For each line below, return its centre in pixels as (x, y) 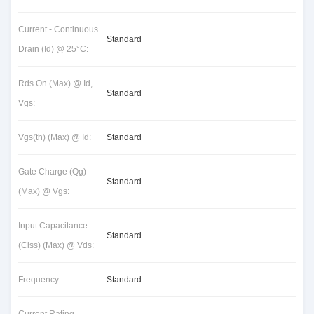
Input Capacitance (53, 226)
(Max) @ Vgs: (44, 191)
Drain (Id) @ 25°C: (53, 49)
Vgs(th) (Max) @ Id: (55, 137)
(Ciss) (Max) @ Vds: (56, 245)
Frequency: (40, 280)
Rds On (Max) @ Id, (55, 83)
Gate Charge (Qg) (52, 172)
